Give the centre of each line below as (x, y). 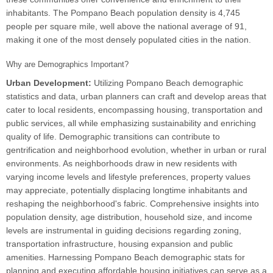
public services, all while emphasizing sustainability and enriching (131, 123)
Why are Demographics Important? (67, 65)
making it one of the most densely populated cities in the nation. (129, 40)
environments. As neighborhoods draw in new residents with (122, 164)
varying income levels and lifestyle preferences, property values (128, 177)
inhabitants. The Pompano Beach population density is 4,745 (123, 13)
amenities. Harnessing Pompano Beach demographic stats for (126, 257)
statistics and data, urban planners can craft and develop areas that (136, 97)
